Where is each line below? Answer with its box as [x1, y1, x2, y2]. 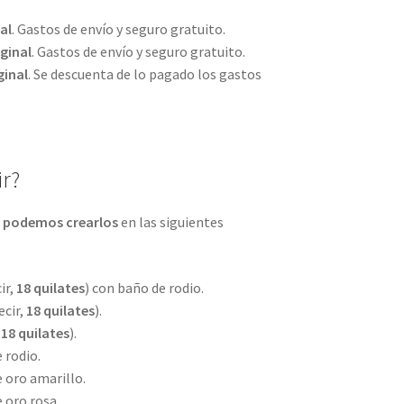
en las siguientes [117, 213, 224, 232]
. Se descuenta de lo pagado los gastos [27, 64, 262, 83]
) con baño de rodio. [84, 278, 204, 297]
